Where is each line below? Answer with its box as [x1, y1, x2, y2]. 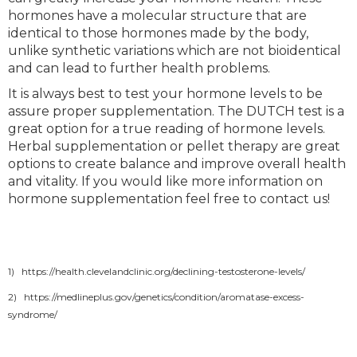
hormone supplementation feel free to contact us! [8, 191, 330, 207]
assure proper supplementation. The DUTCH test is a [8, 104, 344, 120]
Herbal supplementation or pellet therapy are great [8, 139, 340, 155]
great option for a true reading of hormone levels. [8, 121, 325, 137]
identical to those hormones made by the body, [8, 25, 308, 41]
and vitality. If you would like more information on [8, 174, 323, 190]
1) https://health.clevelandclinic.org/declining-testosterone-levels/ [8, 265, 305, 278]
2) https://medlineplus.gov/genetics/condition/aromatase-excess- [8, 291, 304, 304]
